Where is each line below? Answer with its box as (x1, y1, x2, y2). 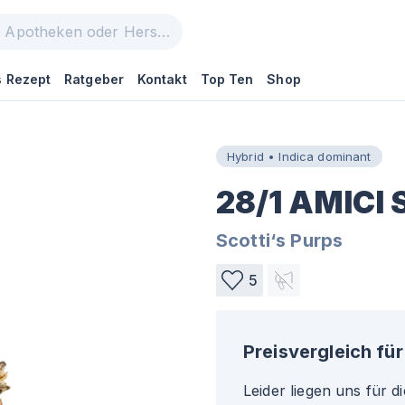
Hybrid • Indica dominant (227, 148, 372, 164)
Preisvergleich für (243, 341, 403, 363)
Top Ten (200, 71, 254, 87)
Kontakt (137, 71, 187, 87)
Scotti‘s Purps (216, 230, 344, 251)
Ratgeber (64, 71, 124, 87)
